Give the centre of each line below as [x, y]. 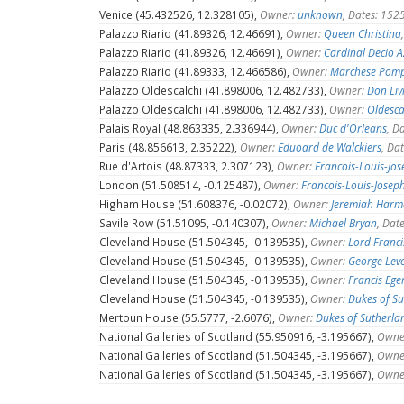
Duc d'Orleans [353, 128]
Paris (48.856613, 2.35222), [170, 147]
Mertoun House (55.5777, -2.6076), [188, 317]
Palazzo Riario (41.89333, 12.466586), [196, 71]
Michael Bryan [343, 222]
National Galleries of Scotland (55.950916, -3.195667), [238, 336]
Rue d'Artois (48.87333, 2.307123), [188, 165]
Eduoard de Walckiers [330, 147]
